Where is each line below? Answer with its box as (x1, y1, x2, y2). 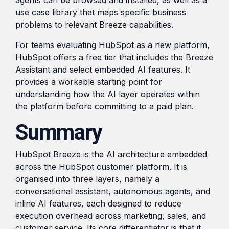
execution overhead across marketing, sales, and (15, 210, 206, 221)
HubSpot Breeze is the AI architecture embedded (15, 149, 207, 159)
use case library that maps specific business (15, 7, 186, 17)
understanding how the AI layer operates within (15, 88, 200, 99)
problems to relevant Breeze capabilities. (15, 19, 173, 30)
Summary (15, 119, 102, 145)
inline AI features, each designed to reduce (15, 198, 181, 209)
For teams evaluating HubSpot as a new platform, (15, 39, 210, 50)
